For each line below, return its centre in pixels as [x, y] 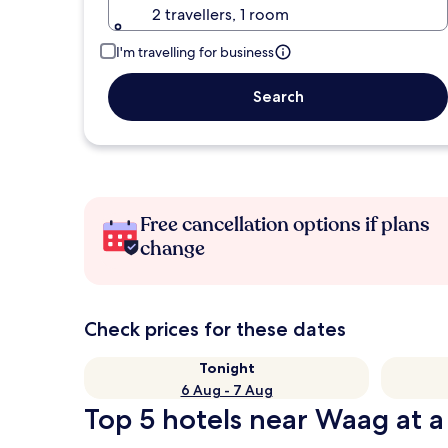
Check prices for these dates [215, 329]
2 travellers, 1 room [220, 14]
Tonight [226, 368]
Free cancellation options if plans [285, 224]
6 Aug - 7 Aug [226, 390]
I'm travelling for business [195, 52]
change [172, 248]
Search [278, 96]
